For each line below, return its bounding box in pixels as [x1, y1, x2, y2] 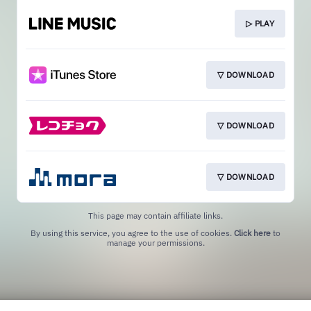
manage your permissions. [106, 237, 205, 248]
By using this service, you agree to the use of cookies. [31, 227, 234, 238]
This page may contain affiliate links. [88, 210, 223, 221]
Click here [234, 227, 271, 238]
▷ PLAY [246, 18, 274, 29]
